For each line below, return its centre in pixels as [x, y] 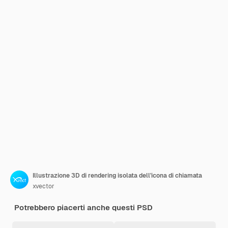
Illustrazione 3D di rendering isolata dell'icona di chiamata [117, 176]
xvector [44, 186]
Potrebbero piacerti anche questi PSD [83, 207]
